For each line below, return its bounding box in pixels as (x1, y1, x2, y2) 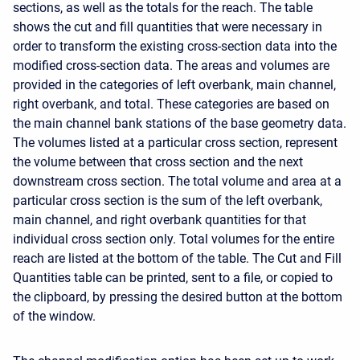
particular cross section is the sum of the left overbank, (13, 193, 322, 209)
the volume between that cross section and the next (13, 154, 303, 170)
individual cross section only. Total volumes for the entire (13, 231, 334, 247)
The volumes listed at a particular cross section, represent (13, 135, 337, 151)
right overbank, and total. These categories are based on (13, 96, 329, 112)
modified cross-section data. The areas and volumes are (13, 58, 329, 74)
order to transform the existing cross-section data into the (13, 39, 337, 55)
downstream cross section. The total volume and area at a (13, 174, 342, 190)
